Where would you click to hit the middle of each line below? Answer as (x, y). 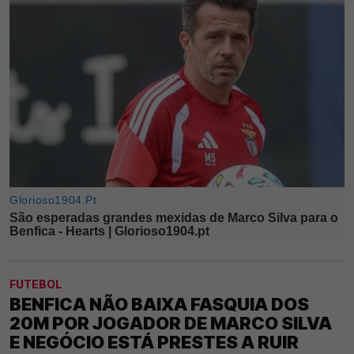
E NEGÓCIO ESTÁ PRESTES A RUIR (154, 342)
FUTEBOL (36, 284)
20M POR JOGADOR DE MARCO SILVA (171, 323)
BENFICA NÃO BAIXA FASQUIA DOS (159, 304)
